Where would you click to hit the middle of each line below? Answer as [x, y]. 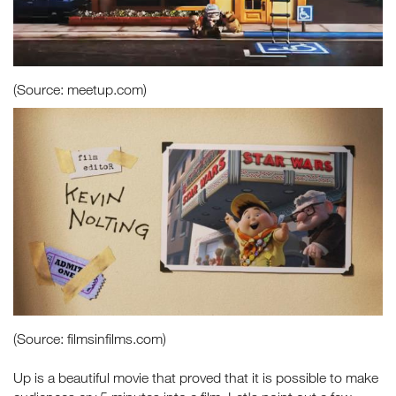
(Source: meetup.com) [80, 89]
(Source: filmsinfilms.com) [90, 338]
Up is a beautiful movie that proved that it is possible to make [196, 377]
